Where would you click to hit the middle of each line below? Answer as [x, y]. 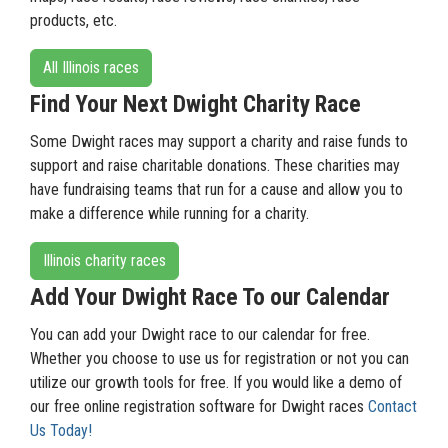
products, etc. [73, 20]
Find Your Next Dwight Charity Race [195, 104]
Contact [392, 406]
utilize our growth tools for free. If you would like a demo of [216, 382]
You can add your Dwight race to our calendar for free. [200, 334]
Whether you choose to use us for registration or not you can [219, 358]
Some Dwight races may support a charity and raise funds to [219, 141]
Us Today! [61, 430]
